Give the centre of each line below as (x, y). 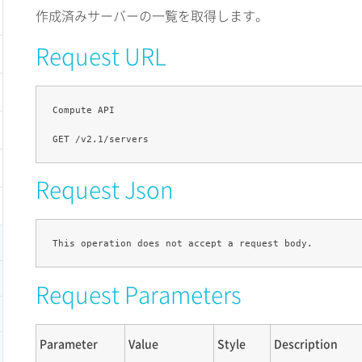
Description (306, 343)
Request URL (101, 56)
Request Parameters (139, 294)
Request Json (105, 190)
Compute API (84, 110)
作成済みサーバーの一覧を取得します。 (152, 15)
